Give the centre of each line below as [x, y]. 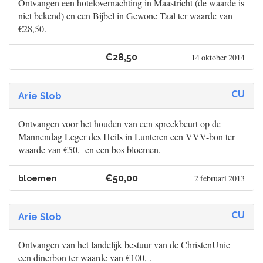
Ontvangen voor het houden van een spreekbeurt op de [119, 124]
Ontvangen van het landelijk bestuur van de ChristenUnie [124, 245]
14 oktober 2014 [218, 58]
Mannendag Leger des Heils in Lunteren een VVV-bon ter [127, 137]
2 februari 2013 [219, 178]
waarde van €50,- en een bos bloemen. [90, 150]
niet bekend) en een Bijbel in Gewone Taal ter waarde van [125, 16]
